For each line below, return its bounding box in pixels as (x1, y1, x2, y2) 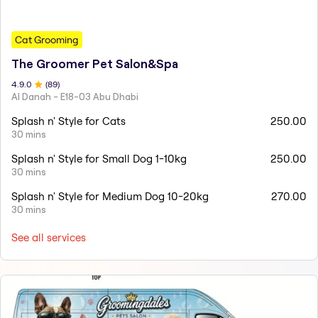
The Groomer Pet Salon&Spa (11, 57, 178, 70)
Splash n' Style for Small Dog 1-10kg (11, 151, 187, 165)
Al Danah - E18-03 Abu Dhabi (11, 90, 138, 102)
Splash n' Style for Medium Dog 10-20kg (11, 189, 209, 203)
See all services (11, 230, 86, 244)
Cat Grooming (15, 33, 79, 46)
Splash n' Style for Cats (11, 114, 126, 128)
